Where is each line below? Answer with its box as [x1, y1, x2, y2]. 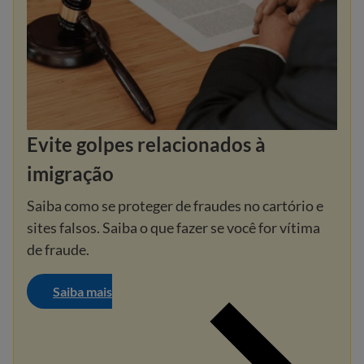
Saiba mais [53, 283, 112, 299]
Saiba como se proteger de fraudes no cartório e [27, 196, 323, 214]
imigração [27, 161, 114, 185]
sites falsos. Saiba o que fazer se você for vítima [27, 218, 320, 236]
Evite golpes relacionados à [27, 132, 266, 156]
